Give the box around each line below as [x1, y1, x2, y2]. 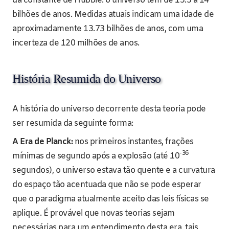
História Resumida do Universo [12, 72, 161, 85]
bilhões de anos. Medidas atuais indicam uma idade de [12, 9, 214, 20]
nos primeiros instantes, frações [73, 136, 194, 147]
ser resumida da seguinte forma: [12, 118, 133, 129]
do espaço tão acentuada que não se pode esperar [12, 179, 201, 190]
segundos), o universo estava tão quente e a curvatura [12, 165, 215, 176]
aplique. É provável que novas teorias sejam [12, 208, 175, 219]
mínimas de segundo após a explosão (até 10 [12, 150, 179, 162]
